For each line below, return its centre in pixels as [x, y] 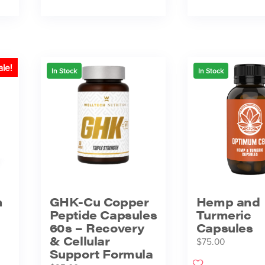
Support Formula [101, 254]
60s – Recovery [97, 228]
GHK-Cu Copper [99, 202]
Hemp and [228, 202]
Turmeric [224, 215]
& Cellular [80, 241]
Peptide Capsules [103, 215]
